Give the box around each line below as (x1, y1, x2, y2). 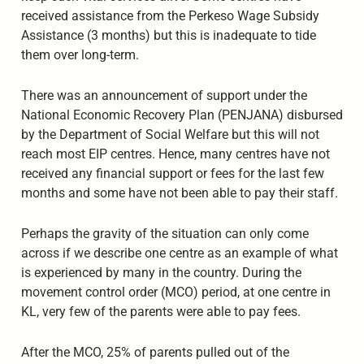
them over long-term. (20, 47, 139, 63)
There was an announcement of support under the (20, 87, 307, 103)
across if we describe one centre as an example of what (20, 245, 338, 261)
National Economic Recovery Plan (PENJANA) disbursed (20, 106, 343, 123)
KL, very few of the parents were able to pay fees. (20, 303, 301, 319)
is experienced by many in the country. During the (20, 264, 301, 280)
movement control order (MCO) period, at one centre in (20, 284, 331, 300)
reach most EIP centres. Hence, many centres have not (20, 145, 330, 162)
